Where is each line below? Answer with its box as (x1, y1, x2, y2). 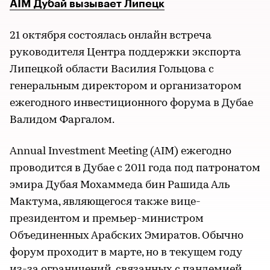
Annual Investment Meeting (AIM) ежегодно (10, 146, 231, 157)
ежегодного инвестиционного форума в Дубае (10, 98, 253, 109)
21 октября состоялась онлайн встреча (10, 30, 212, 42)
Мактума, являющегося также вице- (10, 196, 201, 208)
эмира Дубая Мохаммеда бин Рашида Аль (10, 180, 230, 191)
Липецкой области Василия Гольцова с (10, 64, 214, 75)
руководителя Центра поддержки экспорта (10, 47, 241, 58)
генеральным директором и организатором (10, 81, 242, 92)
